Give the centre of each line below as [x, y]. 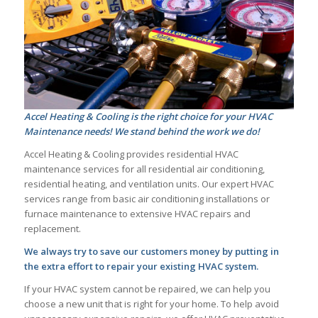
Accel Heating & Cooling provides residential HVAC [131, 154]
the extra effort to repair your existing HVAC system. [141, 267]
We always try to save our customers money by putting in [151, 252]
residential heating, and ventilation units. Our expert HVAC [149, 184]
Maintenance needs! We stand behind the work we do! [142, 132]
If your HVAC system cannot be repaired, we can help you [147, 289]
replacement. [52, 229]
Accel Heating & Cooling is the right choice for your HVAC [148, 117]
